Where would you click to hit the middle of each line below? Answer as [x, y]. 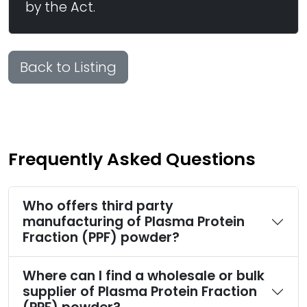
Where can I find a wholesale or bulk [144, 276]
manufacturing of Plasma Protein [134, 222]
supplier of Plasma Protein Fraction [140, 292]
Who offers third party [98, 206]
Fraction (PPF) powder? [101, 237]
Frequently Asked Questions [132, 159]
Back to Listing [68, 67]
